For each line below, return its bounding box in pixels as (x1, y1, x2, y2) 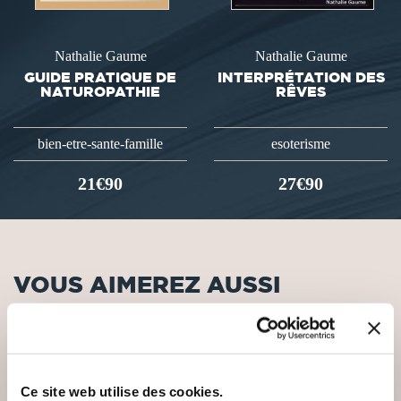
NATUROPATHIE (40, 82, 160, 99)
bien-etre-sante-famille (38, 135, 163, 151)
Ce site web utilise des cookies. (21, 383, 223, 399)
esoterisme (271, 135, 330, 151)
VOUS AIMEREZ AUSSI (13, 270, 281, 297)
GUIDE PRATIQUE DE (24, 68, 176, 85)
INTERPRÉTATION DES (217, 68, 385, 85)
